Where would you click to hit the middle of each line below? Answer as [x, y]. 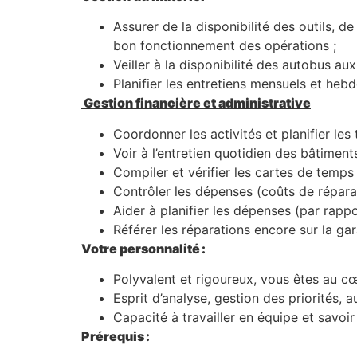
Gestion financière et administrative [197, 103]
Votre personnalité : [143, 248]
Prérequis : [116, 336]
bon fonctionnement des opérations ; [225, 46]
